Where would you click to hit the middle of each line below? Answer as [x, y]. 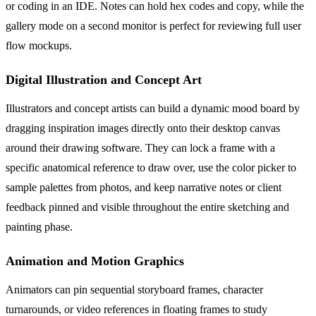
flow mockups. [39, 46]
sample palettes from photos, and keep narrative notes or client [144, 188]
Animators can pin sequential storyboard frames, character [134, 290]
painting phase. [39, 227]
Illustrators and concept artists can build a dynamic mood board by [153, 109]
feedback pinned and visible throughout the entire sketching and [147, 207]
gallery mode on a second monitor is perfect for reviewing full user [153, 26]
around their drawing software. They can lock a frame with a [140, 148]
